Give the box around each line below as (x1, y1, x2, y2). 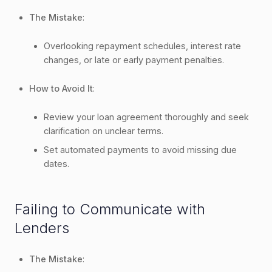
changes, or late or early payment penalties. (44, 54, 224, 65)
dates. (44, 158, 69, 169)
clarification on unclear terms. (44, 125, 163, 136)
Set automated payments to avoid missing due (44, 144, 237, 155)
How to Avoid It (29, 83, 93, 93)
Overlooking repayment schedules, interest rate (44, 40, 241, 51)
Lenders (15, 219, 69, 237)
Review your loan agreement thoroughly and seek (44, 111, 249, 122)
